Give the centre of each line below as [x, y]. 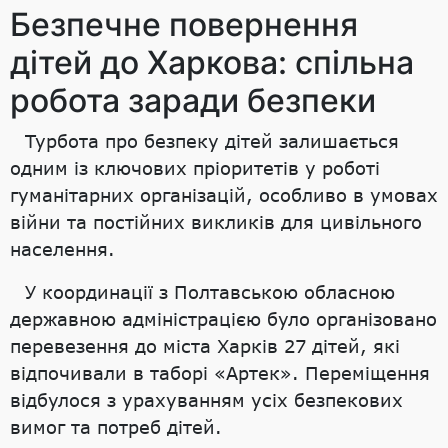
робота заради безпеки [193, 100]
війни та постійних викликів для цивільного [216, 221]
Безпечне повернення [184, 24]
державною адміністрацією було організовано [223, 318]
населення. [62, 248]
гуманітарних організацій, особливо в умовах [224, 194]
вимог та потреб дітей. [116, 426]
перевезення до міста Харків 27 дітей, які [205, 345]
